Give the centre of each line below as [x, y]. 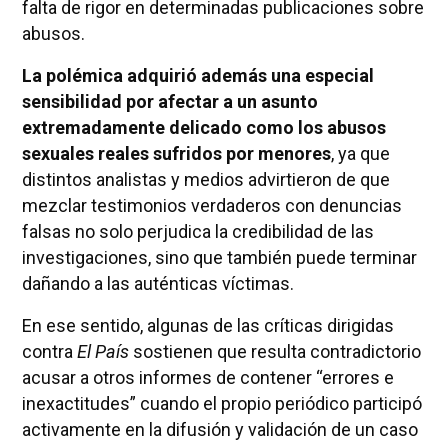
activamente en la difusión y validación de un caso [219, 429]
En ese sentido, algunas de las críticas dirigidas [207, 325]
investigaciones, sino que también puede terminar [219, 257]
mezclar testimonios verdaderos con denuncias [211, 205]
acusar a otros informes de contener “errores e [207, 377]
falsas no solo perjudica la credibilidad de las [197, 231]
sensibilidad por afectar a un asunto [169, 101]
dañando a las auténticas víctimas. [157, 283]
